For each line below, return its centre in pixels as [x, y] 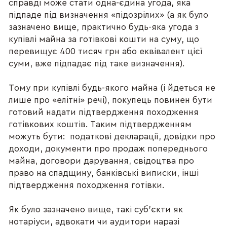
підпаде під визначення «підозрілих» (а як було [109, 15]
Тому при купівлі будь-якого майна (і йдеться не [112, 88]
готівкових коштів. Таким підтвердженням [100, 124]
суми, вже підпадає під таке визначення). [97, 63]
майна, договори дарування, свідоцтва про [102, 161]
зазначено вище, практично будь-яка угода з [104, 27]
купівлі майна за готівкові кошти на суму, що [104, 39]
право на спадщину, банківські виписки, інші [104, 173]
